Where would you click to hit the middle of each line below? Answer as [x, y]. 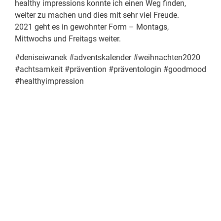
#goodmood [185, 70]
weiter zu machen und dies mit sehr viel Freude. [97, 15]
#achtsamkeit [39, 70]
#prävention [86, 70]
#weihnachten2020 [167, 58]
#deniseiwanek [41, 58]
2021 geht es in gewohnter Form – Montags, [92, 27]
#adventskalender [100, 58]
